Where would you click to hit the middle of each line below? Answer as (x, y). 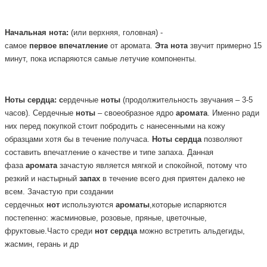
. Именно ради (233, 113)
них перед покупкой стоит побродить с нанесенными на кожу (115, 126)
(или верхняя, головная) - (116, 32)
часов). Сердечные (40, 113)
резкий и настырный (42, 178)
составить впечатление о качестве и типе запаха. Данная (109, 152)
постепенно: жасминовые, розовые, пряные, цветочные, (106, 218)
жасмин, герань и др (42, 244)
